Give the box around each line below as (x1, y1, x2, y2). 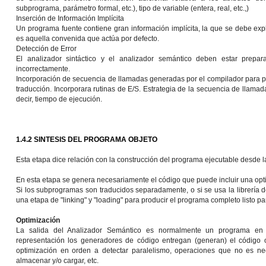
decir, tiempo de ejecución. (16, 95, 102, 103)
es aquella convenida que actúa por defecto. (16, 34, 159, 43)
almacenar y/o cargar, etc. (16, 256, 99, 265)
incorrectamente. (16, 65, 70, 73)
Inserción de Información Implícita (16, 14, 124, 23)
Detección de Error (16, 45, 77, 53)
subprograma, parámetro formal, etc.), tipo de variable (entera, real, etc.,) (16, 4, 249, 12)
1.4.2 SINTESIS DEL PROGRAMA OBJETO (16, 135, 157, 144)
